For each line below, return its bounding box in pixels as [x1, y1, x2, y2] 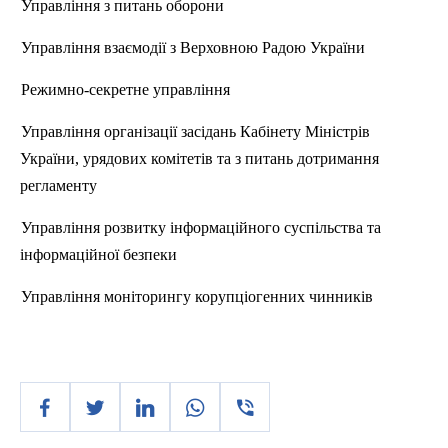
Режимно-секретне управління [21, 81, 230, 98]
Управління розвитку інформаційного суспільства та [21, 219, 381, 236]
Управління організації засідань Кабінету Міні [21, 123, 336, 140]
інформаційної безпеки [20, 246, 177, 263]
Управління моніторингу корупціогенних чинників [21, 288, 373, 305]
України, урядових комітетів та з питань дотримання [20, 150, 379, 167]
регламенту [20, 177, 97, 194]
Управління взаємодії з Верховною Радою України [21, 39, 365, 56]
